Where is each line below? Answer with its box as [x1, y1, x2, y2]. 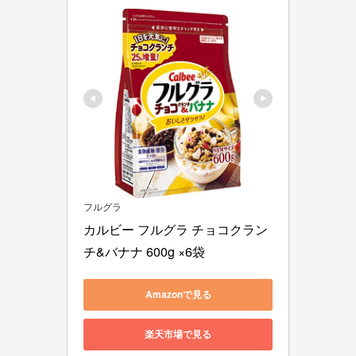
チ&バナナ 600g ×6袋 [83, 242, 205, 261]
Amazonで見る [145, 287, 211, 302]
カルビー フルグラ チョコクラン [83, 219, 268, 238]
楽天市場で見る [145, 327, 211, 342]
